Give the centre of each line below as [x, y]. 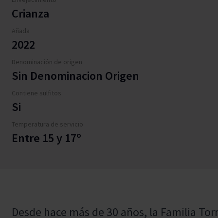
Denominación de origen [47, 62]
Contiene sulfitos [36, 93]
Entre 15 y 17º [46, 138]
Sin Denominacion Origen [75, 76]
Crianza [30, 13]
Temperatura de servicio [47, 124]
